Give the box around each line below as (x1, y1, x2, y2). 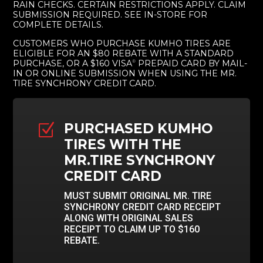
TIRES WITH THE (63, 136, 181, 153)
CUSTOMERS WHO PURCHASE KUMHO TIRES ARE (13, 38, 231, 49)
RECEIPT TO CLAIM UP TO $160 (63, 223, 200, 235)
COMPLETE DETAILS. (13, 19, 104, 31)
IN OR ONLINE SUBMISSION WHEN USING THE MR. (13, 68, 237, 79)
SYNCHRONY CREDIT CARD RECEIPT (63, 201, 221, 213)
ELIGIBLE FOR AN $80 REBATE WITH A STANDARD (13, 48, 234, 59)
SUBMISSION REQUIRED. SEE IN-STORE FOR (13, 9, 208, 21)
